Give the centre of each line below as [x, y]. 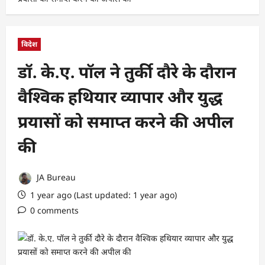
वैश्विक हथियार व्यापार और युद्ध [120, 97]
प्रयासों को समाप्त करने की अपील [126, 122]
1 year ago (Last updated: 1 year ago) [102, 195]
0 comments [54, 210]
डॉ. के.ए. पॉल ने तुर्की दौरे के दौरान [127, 72]
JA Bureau [55, 177]
